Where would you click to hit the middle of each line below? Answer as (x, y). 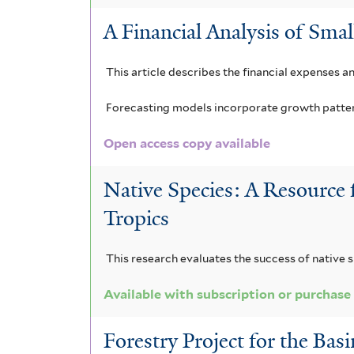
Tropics (137, 218)
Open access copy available (187, 144)
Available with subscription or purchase (228, 295)
